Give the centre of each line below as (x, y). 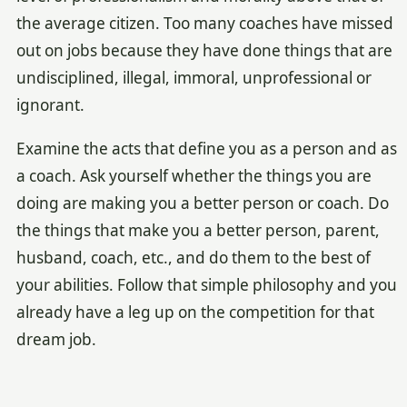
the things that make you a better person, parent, (198, 231)
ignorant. (50, 104)
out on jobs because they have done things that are (204, 50)
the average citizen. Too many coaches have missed (204, 23)
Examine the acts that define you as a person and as (206, 149)
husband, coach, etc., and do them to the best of (193, 258)
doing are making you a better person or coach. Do (202, 203)
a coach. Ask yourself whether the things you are (194, 176)
